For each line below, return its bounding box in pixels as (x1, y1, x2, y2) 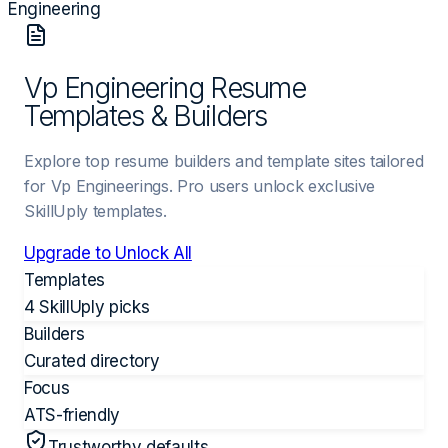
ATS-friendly (24, 404, 120, 425)
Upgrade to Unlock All (24, 242, 192, 263)
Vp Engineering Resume (24, 70, 306, 105)
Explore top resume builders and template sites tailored (24, 150, 424, 171)
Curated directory (24, 350, 160, 371)
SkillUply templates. (24, 200, 167, 221)
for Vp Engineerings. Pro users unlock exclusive (24, 175, 376, 196)
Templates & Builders (24, 98, 268, 133)
